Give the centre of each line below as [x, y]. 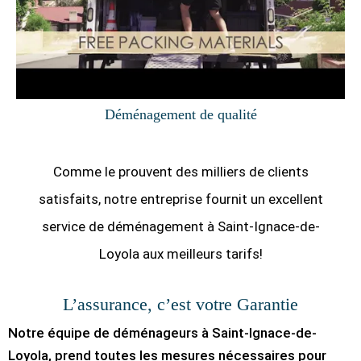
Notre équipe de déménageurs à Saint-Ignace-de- [162, 333]
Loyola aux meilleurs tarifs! [180, 254]
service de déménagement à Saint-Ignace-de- [180, 227]
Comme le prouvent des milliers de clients [180, 172]
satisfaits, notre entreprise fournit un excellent [180, 199]
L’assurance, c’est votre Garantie [180, 305]
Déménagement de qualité [180, 115]
